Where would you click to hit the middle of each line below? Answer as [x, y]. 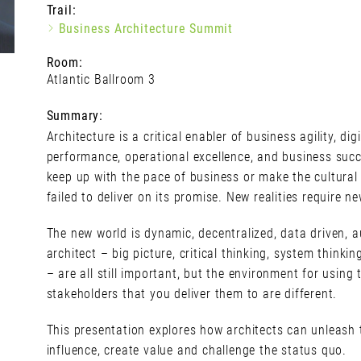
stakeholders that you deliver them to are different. [192, 294]
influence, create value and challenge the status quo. [197, 350]
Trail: [61, 10]
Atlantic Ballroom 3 [101, 79]
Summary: [75, 116]
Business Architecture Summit [146, 29]
